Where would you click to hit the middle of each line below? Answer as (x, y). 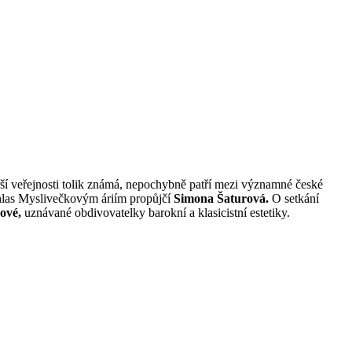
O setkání (294, 198)
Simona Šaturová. (221, 198)
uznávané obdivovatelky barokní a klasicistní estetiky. (156, 212)
